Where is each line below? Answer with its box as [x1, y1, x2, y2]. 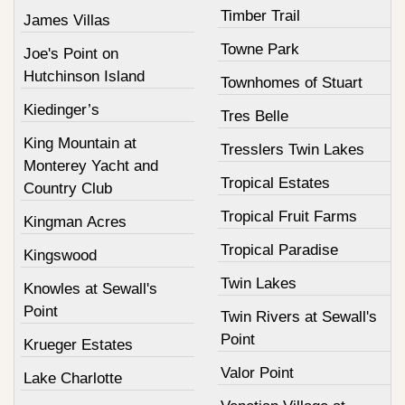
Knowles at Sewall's [24, 280, 157, 298]
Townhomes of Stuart [220, 74, 363, 92]
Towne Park [220, 41, 299, 59]
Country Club [24, 180, 112, 198]
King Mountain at [24, 135, 137, 153]
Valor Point [220, 364, 294, 382]
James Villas [24, 12, 110, 30]
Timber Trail [220, 7, 300, 25]
